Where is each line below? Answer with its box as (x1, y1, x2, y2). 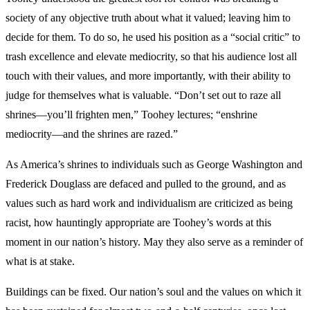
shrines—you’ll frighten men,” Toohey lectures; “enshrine (6, 109, 257, 120)
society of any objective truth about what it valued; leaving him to (6, 12, 291, 24)
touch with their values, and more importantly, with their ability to (6, 70, 291, 82)
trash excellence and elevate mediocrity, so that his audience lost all (6, 51, 297, 62)
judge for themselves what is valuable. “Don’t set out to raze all (6, 89, 281, 101)
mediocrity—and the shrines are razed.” (6, 128, 178, 140)
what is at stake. (6, 255, 75, 267)
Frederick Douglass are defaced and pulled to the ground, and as (6, 178, 286, 190)
